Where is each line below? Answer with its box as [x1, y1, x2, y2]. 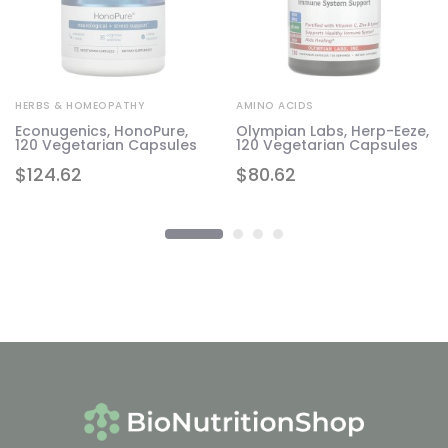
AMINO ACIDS [236, 97, 314, 113]
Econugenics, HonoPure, [15, 120, 188, 141]
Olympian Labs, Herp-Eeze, [236, 120, 429, 141]
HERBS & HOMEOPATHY [15, 97, 145, 113]
